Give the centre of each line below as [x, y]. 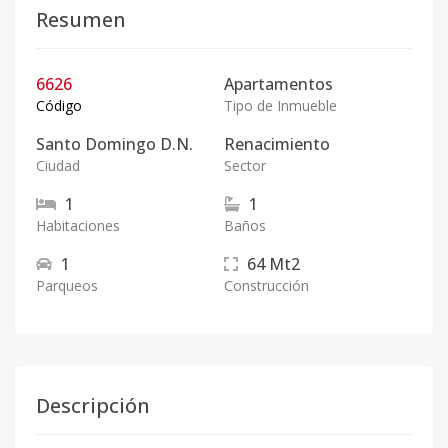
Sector [245, 165]
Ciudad [58, 165]
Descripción [93, 405]
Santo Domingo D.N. [114, 144]
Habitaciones [78, 225]
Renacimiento [277, 144]
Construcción [266, 285]
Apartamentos [278, 84]
